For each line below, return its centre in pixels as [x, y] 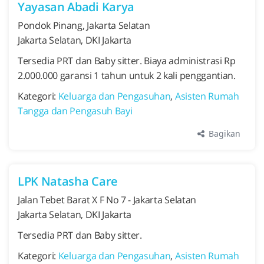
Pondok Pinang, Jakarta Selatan [84, 25]
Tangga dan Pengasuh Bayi [75, 111]
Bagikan [223, 133]
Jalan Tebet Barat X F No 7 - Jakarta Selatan [107, 200]
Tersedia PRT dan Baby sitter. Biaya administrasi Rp [127, 61]
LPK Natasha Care [68, 181]
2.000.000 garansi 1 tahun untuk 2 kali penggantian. [127, 75]
